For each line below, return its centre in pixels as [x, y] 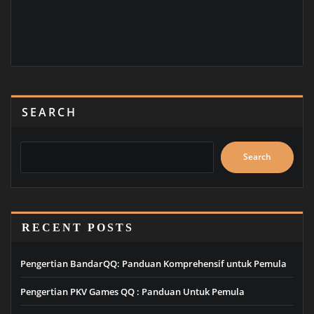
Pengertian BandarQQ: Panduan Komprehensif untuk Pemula [153, 264]
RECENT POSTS [78, 227]
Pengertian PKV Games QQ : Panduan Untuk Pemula [132, 291]
